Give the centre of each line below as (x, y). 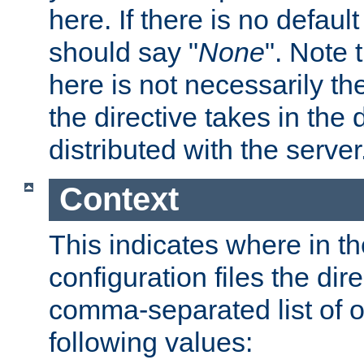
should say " (123, 52)
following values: (151, 342)
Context (119, 199)
